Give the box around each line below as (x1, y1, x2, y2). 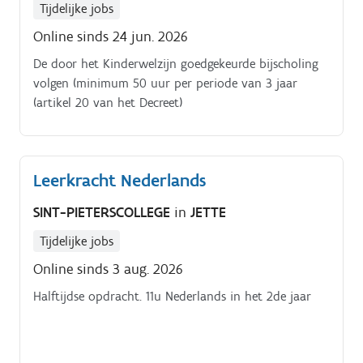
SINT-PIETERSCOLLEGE (33, 203, 174, 222)
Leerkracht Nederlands (33, 169, 206, 191)
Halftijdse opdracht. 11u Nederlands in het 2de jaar (33, 288, 311, 305)
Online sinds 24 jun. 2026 (33, 27, 188, 45)
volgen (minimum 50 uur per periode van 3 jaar (33, 75, 297, 91)
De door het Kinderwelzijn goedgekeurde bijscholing (33, 55, 318, 71)
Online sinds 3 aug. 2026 (33, 260, 183, 279)
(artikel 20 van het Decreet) (33, 94, 182, 110)
